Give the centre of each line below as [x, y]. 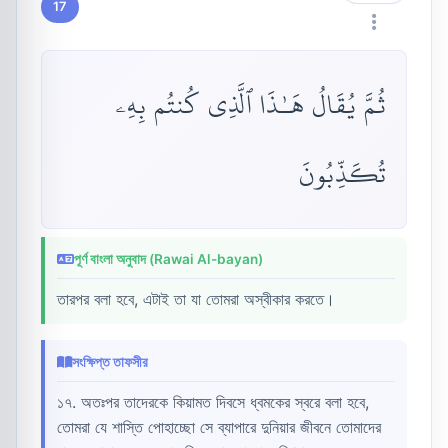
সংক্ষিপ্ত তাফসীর [110, 361]
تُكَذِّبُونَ [342, 174]
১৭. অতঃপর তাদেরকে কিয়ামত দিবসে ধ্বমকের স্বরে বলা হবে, [213, 401]
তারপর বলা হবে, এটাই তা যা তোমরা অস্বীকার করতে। [196, 298]
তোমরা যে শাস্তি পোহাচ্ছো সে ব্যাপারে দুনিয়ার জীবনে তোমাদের [219, 426]
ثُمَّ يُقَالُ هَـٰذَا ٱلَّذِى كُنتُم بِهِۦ [251, 105]
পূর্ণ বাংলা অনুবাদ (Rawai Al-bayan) [168, 258]
